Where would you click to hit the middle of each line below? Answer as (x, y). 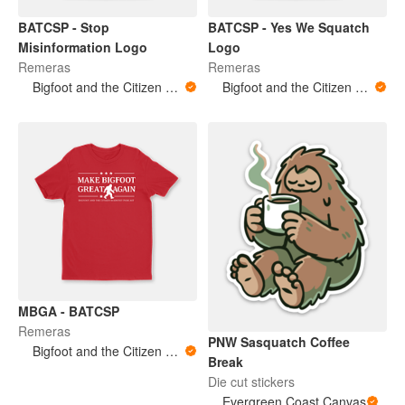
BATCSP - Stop (64, 27)
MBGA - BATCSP (69, 311)
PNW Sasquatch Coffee (279, 341)
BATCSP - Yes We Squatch (289, 27)
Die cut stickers (251, 381)
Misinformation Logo (83, 47)
